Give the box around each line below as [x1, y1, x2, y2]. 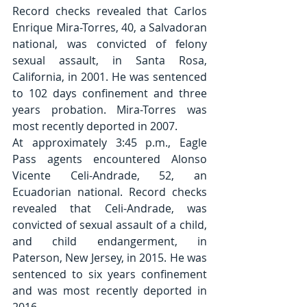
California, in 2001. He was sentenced [12, 69, 207, 85]
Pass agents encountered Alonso [12, 151, 207, 167]
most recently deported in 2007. [12, 119, 177, 134]
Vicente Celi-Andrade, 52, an [12, 168, 207, 184]
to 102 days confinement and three [12, 86, 207, 101]
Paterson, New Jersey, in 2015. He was [12, 250, 207, 266]
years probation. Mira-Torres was [12, 102, 207, 118]
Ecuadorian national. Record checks [12, 184, 207, 200]
